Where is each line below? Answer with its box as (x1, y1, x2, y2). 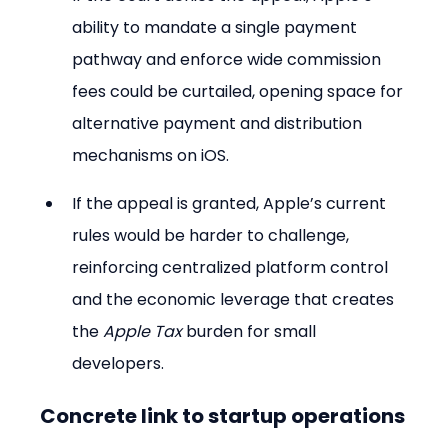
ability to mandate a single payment (72, 15, 362, 39)
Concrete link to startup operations (40, 401, 406, 430)
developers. (72, 351, 165, 375)
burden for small (182, 319, 321, 343)
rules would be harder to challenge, (72, 223, 354, 247)
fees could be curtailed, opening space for (72, 79, 408, 103)
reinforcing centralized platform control (72, 255, 393, 279)
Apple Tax (103, 319, 183, 343)
